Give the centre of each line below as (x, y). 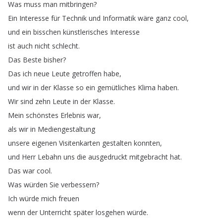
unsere (19, 143)
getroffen (87, 74)
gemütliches (116, 87)
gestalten (117, 143)
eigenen (44, 143)
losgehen (110, 212)
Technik (74, 18)
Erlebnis (73, 115)
